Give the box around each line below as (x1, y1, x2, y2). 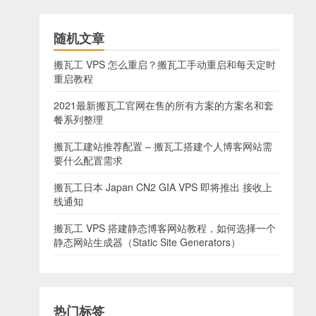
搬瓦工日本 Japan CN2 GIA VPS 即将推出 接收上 (54, 180, 272, 194)
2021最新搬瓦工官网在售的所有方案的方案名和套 (54, 98, 274, 112)
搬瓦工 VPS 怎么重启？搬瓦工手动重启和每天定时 (54, 57, 276, 71)
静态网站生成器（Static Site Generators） (54, 235, 241, 249)
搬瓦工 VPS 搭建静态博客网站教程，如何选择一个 (54, 221, 276, 235)
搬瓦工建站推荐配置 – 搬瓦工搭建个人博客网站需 (54, 139, 272, 153)
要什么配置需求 (54, 153, 123, 167)
